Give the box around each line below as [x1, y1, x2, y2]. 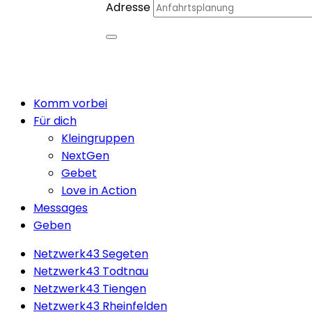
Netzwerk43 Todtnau [33, 263, 148, 279]
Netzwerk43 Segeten [33, 245, 148, 262]
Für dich [33, 112, 77, 129]
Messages [33, 199, 88, 216]
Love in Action [61, 182, 136, 198]
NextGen [61, 147, 109, 164]
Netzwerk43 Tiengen [33, 280, 146, 297]
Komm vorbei [33, 95, 107, 111]
